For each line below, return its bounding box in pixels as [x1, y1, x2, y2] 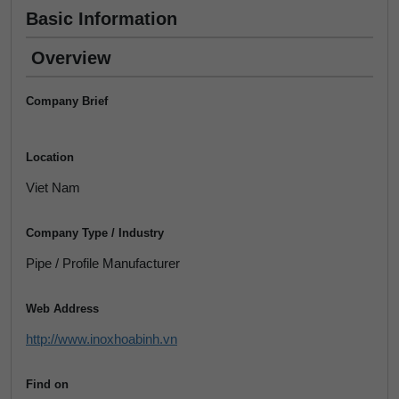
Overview [31, 48, 111, 68]
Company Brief [26, 94, 108, 108]
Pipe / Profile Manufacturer [26, 256, 180, 271]
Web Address [26, 302, 99, 315]
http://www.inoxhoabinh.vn [26, 331, 177, 346]
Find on [26, 378, 69, 391]
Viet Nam [26, 180, 80, 195]
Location [26, 151, 74, 164]
